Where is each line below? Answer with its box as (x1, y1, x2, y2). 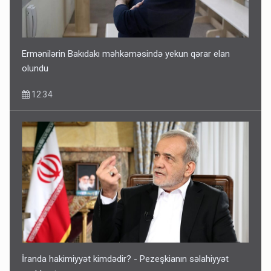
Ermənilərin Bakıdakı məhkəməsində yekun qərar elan (22, 48, 230, 59)
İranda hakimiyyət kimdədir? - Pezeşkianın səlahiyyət (22, 253, 229, 264)
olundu (22, 62, 49, 74)
